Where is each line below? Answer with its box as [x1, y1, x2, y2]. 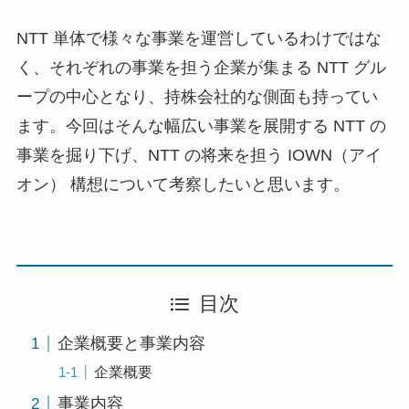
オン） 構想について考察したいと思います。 [16, 175, 350, 194]
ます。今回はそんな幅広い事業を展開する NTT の [16, 117, 386, 136]
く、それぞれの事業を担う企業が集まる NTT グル [16, 58, 386, 78]
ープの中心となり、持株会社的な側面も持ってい [16, 88, 378, 107]
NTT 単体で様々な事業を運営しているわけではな [16, 29, 382, 48]
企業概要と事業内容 [57, 334, 205, 353]
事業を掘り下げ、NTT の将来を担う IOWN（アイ [16, 146, 382, 165]
